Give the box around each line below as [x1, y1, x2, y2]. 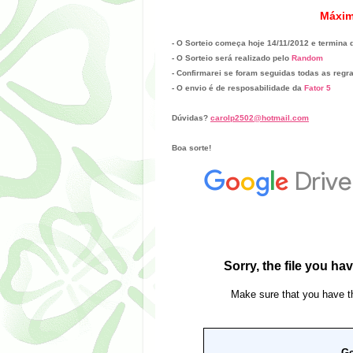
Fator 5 [304, 83, 331, 92]
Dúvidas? [172, 113, 210, 122]
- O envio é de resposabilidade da [172, 83, 304, 92]
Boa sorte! [172, 143, 211, 152]
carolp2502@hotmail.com [210, 113, 309, 122]
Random [292, 53, 323, 62]
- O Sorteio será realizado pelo [172, 53, 292, 62]
